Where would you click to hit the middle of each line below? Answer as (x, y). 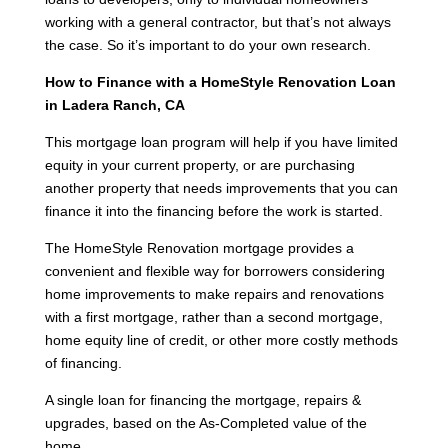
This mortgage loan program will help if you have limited (221, 141)
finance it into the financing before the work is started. (213, 210)
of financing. (87, 362)
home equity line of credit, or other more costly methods (221, 339)
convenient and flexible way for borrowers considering (214, 270)
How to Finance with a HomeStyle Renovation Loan (220, 81)
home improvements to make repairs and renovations (214, 293)
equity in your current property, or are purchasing (199, 164)
